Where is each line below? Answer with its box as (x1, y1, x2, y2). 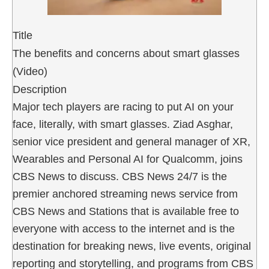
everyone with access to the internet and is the (13, 222, 235, 235)
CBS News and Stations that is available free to (13, 205, 239, 217)
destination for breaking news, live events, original (13, 240, 251, 252)
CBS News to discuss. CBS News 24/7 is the (13, 170, 227, 183)
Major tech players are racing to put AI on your (13, 100, 234, 113)
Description (13, 83, 67, 95)
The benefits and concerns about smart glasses (13, 47, 240, 59)
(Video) (13, 65, 47, 77)
